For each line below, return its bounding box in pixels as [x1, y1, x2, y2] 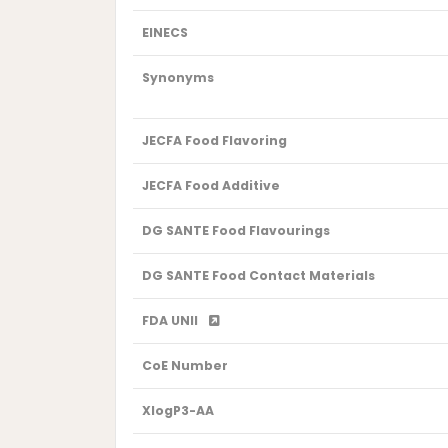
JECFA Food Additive [141, 177, 280, 195]
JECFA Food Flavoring [141, 132, 287, 150]
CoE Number [141, 357, 228, 375]
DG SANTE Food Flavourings [141, 222, 330, 240]
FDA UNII [141, 312, 201, 330]
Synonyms [141, 69, 214, 87]
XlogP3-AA [141, 402, 214, 420]
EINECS [141, 24, 188, 42]
